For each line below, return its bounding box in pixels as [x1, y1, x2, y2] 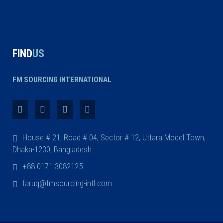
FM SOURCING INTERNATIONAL [12, 75, 111, 84]
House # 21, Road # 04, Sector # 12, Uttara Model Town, [22, 132, 206, 142]
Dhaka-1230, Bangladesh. [12, 144, 94, 154]
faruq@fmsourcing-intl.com [22, 178, 112, 188]
